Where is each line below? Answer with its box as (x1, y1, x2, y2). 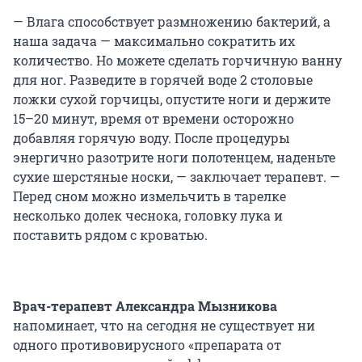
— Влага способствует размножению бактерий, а (13, 13, 330, 31)
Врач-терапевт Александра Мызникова (13, 297, 277, 315)
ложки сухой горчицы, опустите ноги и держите (13, 90, 330, 108)
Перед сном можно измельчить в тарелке (13, 187, 286, 205)
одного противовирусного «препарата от (13, 336, 281, 354)
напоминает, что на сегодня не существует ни (13, 317, 315, 335)
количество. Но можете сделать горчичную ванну (13, 52, 342, 69)
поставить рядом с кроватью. (13, 226, 208, 244)
